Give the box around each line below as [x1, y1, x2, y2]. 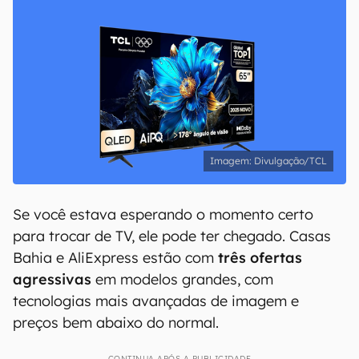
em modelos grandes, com [91, 270, 273, 288]
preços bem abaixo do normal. [13, 313, 219, 332]
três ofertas [218, 248, 302, 267]
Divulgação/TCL [254, 155, 327, 167]
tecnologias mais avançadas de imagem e [13, 292, 299, 310]
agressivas [13, 270, 91, 288]
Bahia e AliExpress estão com [13, 248, 218, 267]
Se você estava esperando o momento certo [13, 205, 313, 224]
